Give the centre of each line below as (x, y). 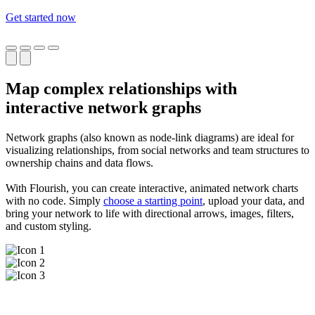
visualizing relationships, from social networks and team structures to (157, 150)
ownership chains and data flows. (79, 162)
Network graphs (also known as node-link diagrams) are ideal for (150, 137)
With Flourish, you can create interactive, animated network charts (152, 188)
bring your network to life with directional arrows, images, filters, (150, 213)
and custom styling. (49, 226)
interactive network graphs (103, 107)
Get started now (41, 17)
